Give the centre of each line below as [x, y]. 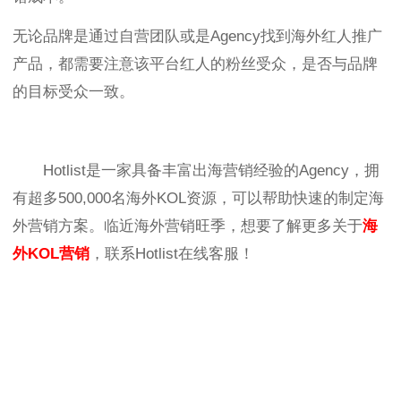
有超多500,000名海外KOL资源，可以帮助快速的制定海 [198, 199]
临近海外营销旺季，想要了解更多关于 [233, 226]
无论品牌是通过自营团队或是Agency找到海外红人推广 [197, 37]
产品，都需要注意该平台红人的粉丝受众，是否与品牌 [195, 64]
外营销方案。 [58, 226]
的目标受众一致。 [73, 92]
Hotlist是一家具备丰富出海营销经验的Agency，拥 [211, 171]
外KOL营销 [51, 254]
